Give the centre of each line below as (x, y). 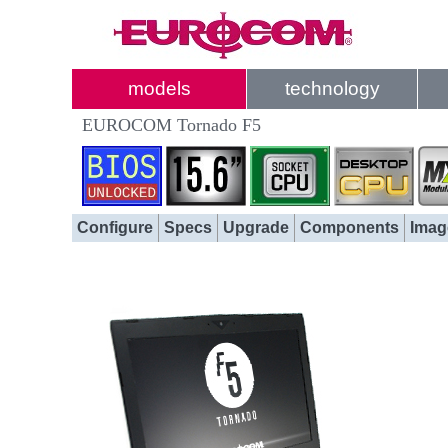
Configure (115, 227)
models (159, 88)
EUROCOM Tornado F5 (171, 125)
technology (332, 88)
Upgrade (256, 227)
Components (349, 227)
